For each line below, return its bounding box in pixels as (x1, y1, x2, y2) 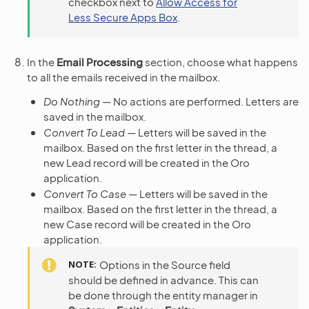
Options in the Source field (99, 257, 230, 271)
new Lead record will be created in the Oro (43, 155, 250, 169)
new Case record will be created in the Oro (43, 217, 251, 230)
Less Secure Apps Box (68, 10, 177, 23)
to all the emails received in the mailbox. (27, 70, 220, 83)
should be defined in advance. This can (68, 272, 259, 286)
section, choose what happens (143, 54, 298, 68)
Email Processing (57, 54, 143, 68)
